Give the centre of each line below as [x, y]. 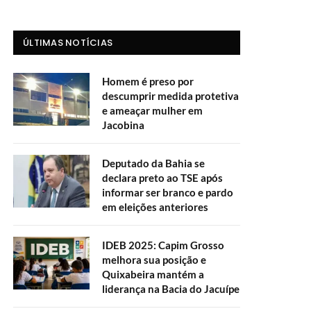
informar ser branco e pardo [168, 192]
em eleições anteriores [155, 207]
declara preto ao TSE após [162, 178]
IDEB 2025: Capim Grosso [163, 245]
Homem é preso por [148, 81]
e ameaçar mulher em [152, 110]
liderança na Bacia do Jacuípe [171, 289]
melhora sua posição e [154, 260]
